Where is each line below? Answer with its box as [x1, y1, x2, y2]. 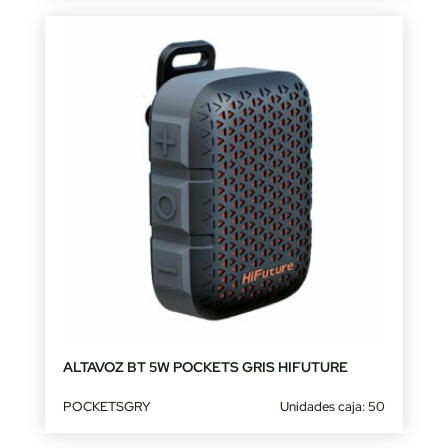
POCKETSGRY [62, 398, 150, 416]
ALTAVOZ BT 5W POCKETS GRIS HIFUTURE [62, 358, 348, 377]
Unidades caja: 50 [280, 398, 386, 416]
